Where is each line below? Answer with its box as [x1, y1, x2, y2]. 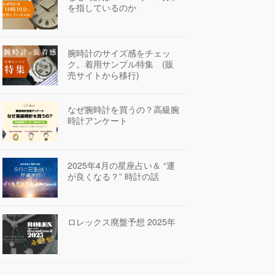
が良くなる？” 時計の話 [68, 170, 159, 183]
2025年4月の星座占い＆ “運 [68, 159, 175, 172]
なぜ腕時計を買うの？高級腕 [68, 103, 179, 115]
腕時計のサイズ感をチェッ [68, 46, 171, 59]
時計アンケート [68, 114, 128, 126]
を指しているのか [68, 1, 136, 14]
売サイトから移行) [68, 68, 139, 81]
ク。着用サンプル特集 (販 [68, 57, 174, 70]
